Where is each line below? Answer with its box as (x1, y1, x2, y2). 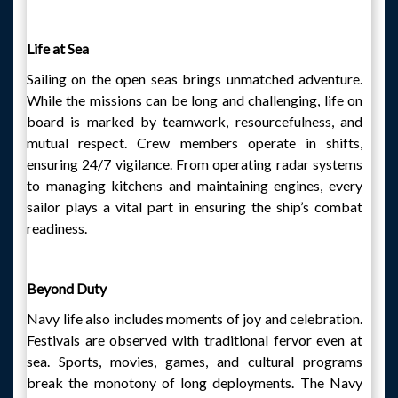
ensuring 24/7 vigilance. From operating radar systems (27, 155, 362, 172)
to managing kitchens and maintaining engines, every (27, 177, 362, 194)
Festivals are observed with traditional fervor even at (27, 331, 362, 348)
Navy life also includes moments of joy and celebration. (27, 310, 362, 327)
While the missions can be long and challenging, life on (27, 92, 362, 108)
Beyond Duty (27, 280, 107, 297)
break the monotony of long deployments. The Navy (27, 374, 362, 391)
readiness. (27, 219, 87, 236)
